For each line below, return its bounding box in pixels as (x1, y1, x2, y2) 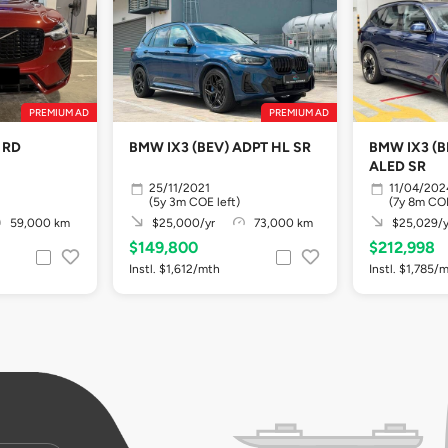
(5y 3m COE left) (149, 194, 240, 209)
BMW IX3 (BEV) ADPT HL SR (129, 139, 311, 156)
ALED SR (369, 158, 426, 175)
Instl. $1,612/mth (129, 261, 220, 276)
